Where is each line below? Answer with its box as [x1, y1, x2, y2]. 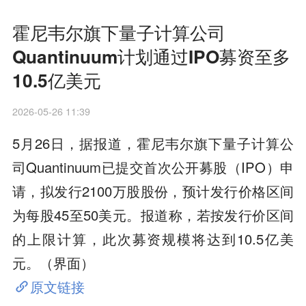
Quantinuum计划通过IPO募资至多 [12, 42, 290, 69]
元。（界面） [12, 252, 94, 273]
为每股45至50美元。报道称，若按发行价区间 [12, 204, 294, 225]
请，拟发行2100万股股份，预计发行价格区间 [12, 180, 294, 201]
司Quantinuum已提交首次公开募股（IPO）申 [12, 156, 294, 177]
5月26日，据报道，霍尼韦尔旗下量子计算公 [12, 133, 294, 153]
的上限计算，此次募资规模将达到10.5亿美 [12, 228, 294, 249]
